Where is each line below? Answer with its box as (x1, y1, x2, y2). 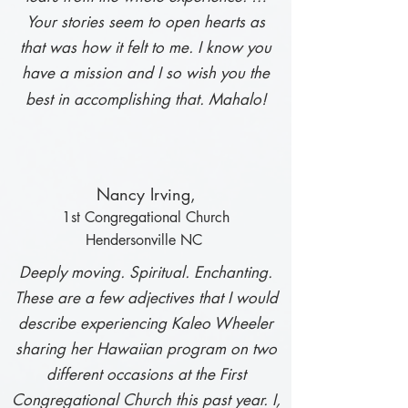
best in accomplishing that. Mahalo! (25, 89, 267, 109)
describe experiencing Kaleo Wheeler (18, 313, 273, 333)
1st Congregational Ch (62, 208, 203, 227)
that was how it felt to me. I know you (20, 37, 271, 57)
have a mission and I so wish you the (22, 63, 270, 83)
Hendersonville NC (85, 230, 207, 250)
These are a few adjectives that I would (14, 288, 278, 308)
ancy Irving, (109, 183, 196, 205)
